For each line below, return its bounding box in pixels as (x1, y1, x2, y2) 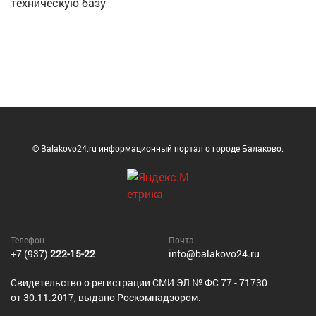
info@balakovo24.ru (169, 247, 260, 261)
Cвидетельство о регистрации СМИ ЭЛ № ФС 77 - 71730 (11, 276, 267, 290)
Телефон (11, 234, 44, 246)
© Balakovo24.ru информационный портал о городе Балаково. (32, 142, 284, 154)
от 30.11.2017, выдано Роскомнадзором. (11, 291, 201, 305)
